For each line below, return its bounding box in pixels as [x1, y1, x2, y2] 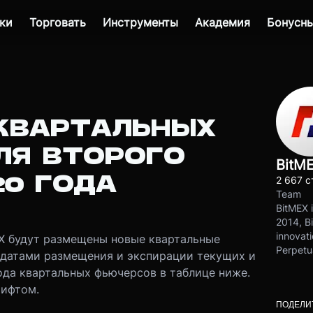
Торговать [29, 15, 86, 29]
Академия [195, 15, 250, 29]
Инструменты [103, 15, 178, 29]
